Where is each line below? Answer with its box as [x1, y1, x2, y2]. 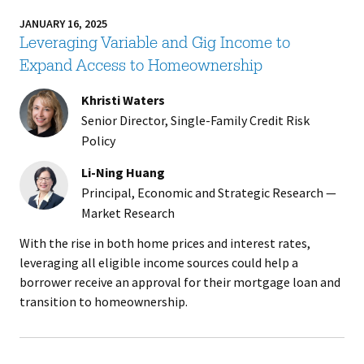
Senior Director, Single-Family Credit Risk [80, 112, 310, 128]
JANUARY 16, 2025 [19, 16, 107, 31]
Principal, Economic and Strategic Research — [80, 184, 336, 201]
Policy [80, 132, 115, 149]
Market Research [80, 205, 175, 221]
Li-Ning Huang [80, 164, 165, 180]
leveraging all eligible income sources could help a [19, 254, 298, 271]
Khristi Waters [80, 92, 165, 108]
